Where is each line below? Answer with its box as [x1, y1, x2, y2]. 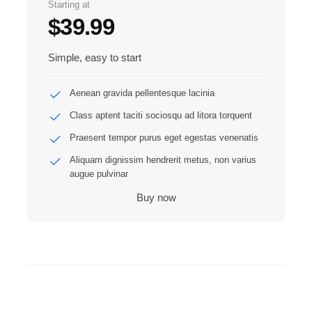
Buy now [136, 192, 176, 204]
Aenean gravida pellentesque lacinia [69, 87, 214, 98]
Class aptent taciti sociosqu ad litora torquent [69, 109, 252, 120]
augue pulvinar [69, 168, 128, 179]
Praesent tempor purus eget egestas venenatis [69, 132, 258, 143]
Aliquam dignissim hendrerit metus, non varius [69, 154, 256, 165]
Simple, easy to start [48, 52, 142, 64]
